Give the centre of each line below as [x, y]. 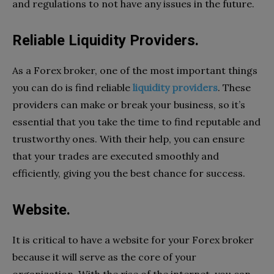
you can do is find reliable [72, 87]
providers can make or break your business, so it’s [129, 104]
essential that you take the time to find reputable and [136, 121]
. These [234, 87]
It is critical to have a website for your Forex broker [133, 239]
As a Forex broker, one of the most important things [135, 70]
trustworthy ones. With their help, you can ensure [128, 139]
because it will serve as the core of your [104, 257]
